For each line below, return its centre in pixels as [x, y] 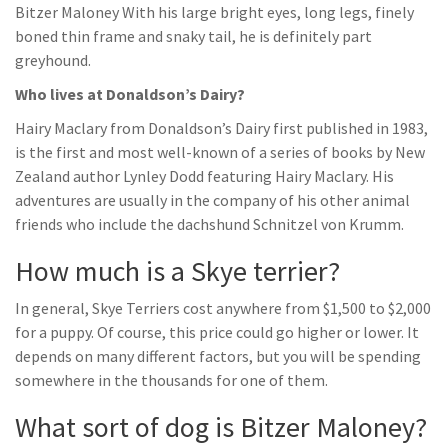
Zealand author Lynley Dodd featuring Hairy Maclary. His [204, 176]
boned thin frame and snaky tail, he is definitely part [193, 36]
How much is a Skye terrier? [177, 271]
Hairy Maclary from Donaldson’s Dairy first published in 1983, [221, 128]
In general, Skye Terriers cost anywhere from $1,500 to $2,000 [223, 308]
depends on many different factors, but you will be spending [218, 356]
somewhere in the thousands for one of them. [171, 380]
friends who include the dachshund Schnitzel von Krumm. [209, 224]
